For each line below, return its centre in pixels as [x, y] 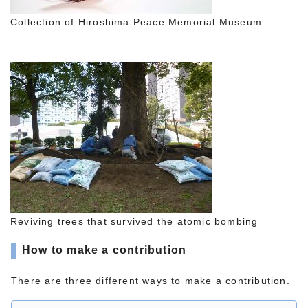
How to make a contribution [104, 250]
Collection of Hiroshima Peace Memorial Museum [136, 22]
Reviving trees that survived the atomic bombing [134, 221]
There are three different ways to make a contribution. [151, 280]
